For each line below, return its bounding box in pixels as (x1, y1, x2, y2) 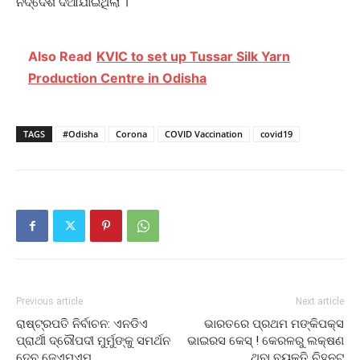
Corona (116, 128, 147, 141)
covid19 (260, 128, 292, 141)
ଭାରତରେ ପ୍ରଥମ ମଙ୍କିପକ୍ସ (204, 317, 344, 332)
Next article (296, 296, 344, 308)
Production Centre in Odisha (28, 70, 207, 87)
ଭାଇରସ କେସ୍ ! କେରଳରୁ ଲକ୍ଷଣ (187, 333, 344, 349)
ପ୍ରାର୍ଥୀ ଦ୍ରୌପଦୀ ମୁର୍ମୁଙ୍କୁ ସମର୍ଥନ (16, 333, 170, 349)
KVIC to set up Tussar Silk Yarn (96, 48, 290, 65)
